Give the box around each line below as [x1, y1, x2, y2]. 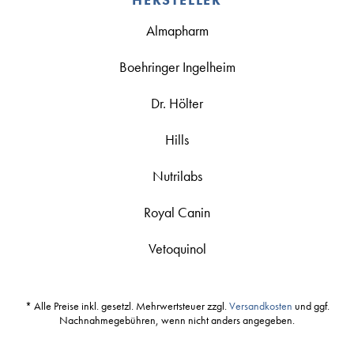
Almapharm [145, 21, 209, 40]
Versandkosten [228, 299, 292, 314]
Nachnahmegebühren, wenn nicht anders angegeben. [59, 313, 295, 328]
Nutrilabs [152, 167, 202, 186]
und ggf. [292, 299, 330, 314]
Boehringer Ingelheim [119, 58, 235, 77]
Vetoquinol [148, 239, 206, 258]
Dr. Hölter [151, 94, 203, 113]
